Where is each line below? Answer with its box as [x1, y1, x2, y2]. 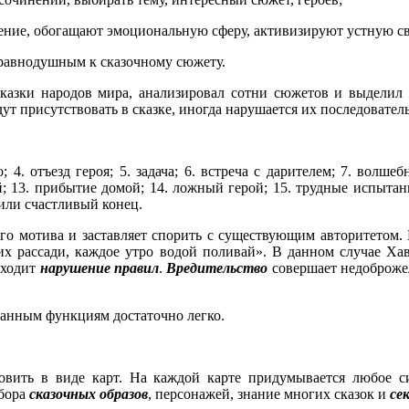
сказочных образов [29, 386, 148, 403]
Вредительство [166, 260, 268, 277]
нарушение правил [39, 260, 160, 277]
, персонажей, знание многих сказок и [148, 386, 390, 403]
